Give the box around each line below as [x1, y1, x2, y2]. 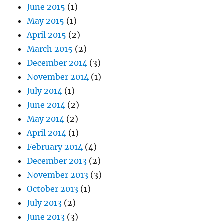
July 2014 [27, 86, 63, 96]
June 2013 [27, 212, 65, 222]
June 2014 [27, 100, 66, 110]
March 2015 [27, 44, 73, 54]
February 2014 [27, 142, 83, 152]
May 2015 [27, 16, 65, 26]
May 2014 [27, 114, 65, 124]
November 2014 [27, 72, 89, 82]
